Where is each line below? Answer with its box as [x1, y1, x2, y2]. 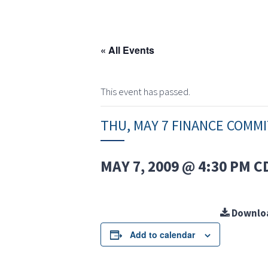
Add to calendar [130, 229, 195, 241]
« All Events [100, 43, 154, 57]
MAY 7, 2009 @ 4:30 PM [100, 157, 251, 176]
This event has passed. [100, 85, 190, 99]
